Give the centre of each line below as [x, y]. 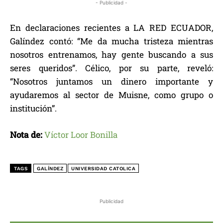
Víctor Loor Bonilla [81, 135]
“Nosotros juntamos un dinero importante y [111, 82]
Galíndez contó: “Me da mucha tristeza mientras [111, 41]
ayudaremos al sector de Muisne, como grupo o [111, 95]
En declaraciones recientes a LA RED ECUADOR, [111, 28]
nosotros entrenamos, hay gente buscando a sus [111, 55]
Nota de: [26, 135]
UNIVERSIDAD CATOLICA [103, 169]
